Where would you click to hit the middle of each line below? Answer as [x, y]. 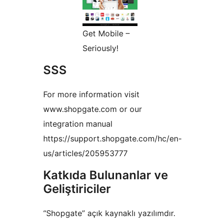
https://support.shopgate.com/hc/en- [112, 139]
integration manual [78, 124]
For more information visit [91, 95]
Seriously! [100, 48]
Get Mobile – [106, 34]
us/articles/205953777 [85, 153]
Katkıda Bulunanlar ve [106, 175]
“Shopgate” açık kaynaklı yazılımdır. [109, 213]
